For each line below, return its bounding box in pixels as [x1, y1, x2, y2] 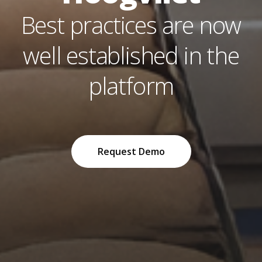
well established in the [23, 39, 239, 71]
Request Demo [97, 144, 165, 158]
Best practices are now [20, 8, 242, 41]
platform [88, 69, 174, 102]
